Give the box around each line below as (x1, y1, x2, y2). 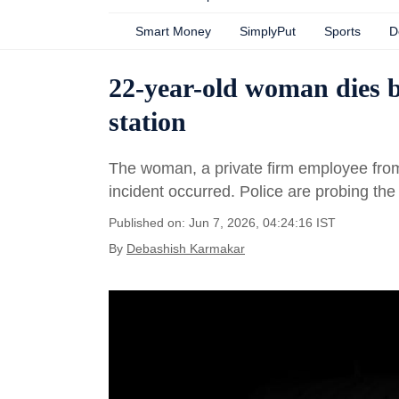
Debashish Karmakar (126, 241, 245, 256)
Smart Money (135, 24, 211, 38)
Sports (324, 24, 361, 38)
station (109, 107, 186, 136)
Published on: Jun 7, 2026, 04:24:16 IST (109, 216, 336, 230)
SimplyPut (240, 24, 296, 38)
